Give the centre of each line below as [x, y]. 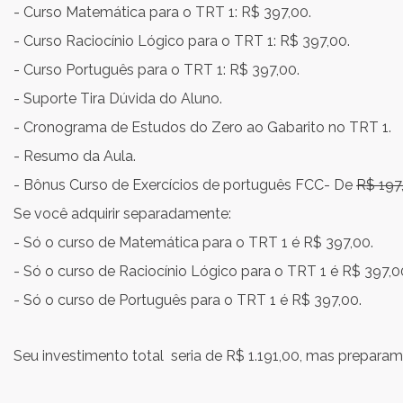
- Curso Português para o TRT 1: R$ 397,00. [157, 70]
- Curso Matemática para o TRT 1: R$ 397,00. [162, 12]
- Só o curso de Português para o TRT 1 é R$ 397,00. [188, 300]
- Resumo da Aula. [75, 156]
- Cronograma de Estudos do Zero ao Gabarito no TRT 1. [202, 127]
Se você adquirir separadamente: [122, 214]
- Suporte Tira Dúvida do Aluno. [118, 99]
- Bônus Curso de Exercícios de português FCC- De [185, 185]
